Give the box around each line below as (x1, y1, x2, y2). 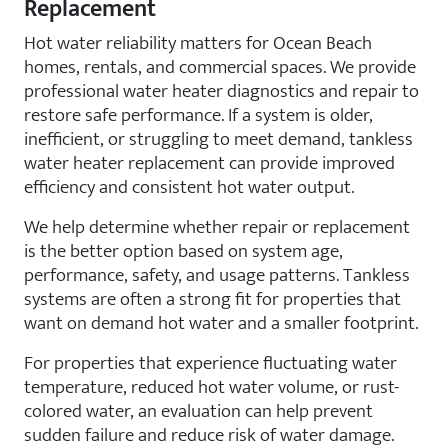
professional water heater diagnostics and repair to (24, 75, 419, 107)
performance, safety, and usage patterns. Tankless (24, 259, 410, 291)
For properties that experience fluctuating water (24, 347, 397, 379)
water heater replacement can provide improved (24, 147, 395, 179)
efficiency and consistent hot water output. (24, 171, 354, 203)
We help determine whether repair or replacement (24, 211, 410, 243)
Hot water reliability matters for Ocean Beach (24, 27, 372, 59)
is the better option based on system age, (24, 235, 343, 267)
